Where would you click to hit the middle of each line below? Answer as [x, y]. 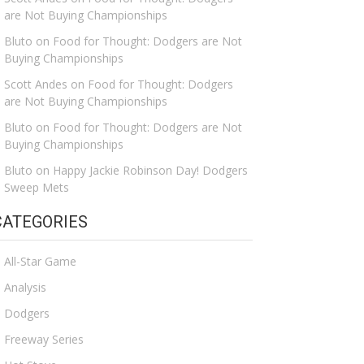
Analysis [25, 287]
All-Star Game [40, 261]
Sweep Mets [37, 188]
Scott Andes [36, 84]
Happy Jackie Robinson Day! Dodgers [150, 171]
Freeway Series [44, 339]
